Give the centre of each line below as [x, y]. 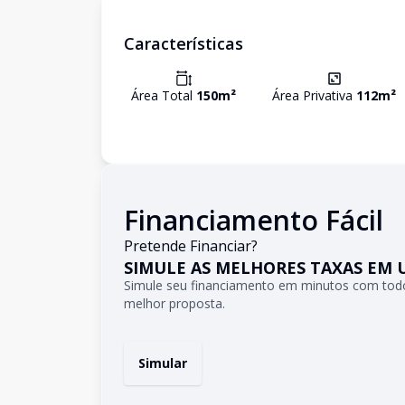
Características [184, 43]
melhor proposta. [174, 303]
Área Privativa [315, 95]
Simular [163, 363]
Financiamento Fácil [254, 220]
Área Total [164, 95]
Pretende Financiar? [191, 246]
